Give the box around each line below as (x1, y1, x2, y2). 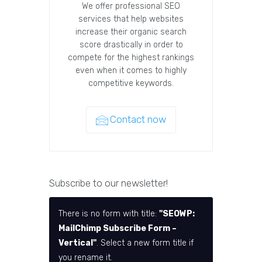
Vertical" (58, 238, 96, 249)
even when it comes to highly (75, 65, 187, 76)
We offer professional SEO (82, 1, 180, 12)
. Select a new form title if (96, 238, 194, 249)
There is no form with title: (58, 209, 159, 219)
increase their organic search (75, 27, 187, 37)
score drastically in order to (79, 40, 183, 50)
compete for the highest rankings (68, 53, 194, 63)
